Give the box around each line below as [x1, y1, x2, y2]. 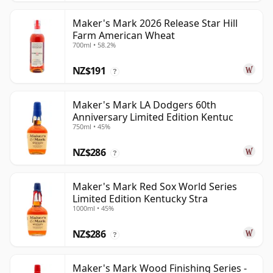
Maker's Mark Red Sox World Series [73, 180, 237, 194]
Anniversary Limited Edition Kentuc [73, 110, 233, 124]
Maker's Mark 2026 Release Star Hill [73, 16, 238, 30]
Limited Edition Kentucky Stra [73, 192, 208, 206]
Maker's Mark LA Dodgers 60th [73, 98, 216, 112]
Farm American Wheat [73, 29, 175, 43]
